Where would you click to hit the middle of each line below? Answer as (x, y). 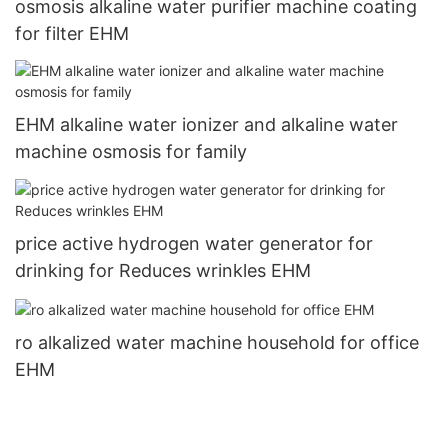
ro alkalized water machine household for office (217, 342)
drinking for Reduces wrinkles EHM (163, 270)
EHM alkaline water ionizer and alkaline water (206, 125)
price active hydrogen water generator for (194, 243)
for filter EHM (72, 34)
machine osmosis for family (131, 152)
